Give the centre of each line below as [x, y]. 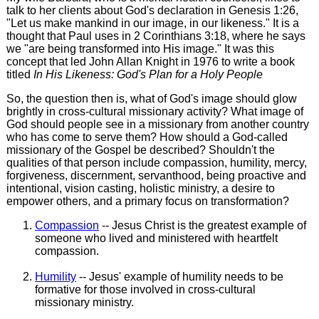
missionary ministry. [84, 302]
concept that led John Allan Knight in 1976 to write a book [150, 61]
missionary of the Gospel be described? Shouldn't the [140, 150]
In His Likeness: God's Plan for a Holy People [148, 74]
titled [20, 74]
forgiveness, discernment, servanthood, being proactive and [156, 175]
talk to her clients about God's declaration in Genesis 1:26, [152, 10]
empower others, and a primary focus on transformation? [147, 201]
